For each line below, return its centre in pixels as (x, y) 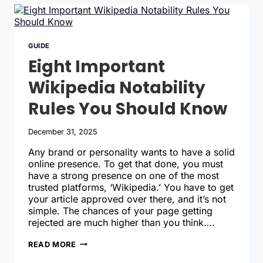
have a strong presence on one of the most (124, 175)
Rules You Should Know (128, 109)
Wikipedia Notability (117, 88)
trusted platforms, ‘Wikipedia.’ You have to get (131, 187)
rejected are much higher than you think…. (122, 222)
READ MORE (52, 244)
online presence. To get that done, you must (126, 163)
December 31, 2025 (63, 131)
